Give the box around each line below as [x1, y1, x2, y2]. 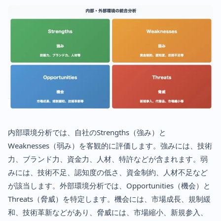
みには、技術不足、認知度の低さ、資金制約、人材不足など [8, 167, 208, 177]
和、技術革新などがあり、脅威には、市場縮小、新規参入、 [8, 207, 208, 217]
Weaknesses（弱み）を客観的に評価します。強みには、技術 [8, 140, 212, 150]
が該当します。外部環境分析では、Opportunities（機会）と [8, 180, 211, 190]
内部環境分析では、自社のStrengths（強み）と [8, 127, 166, 137]
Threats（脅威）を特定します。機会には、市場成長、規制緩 [8, 193, 211, 204]
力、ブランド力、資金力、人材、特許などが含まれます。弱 [8, 153, 208, 164]
